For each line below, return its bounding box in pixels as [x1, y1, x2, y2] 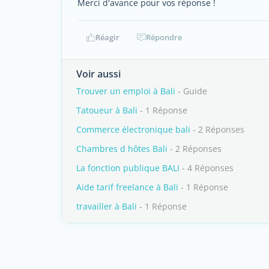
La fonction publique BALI [76, 162, 180, 174]
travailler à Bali [76, 201, 137, 212]
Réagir [95, 32, 119, 43]
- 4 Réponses [180, 162, 234, 174]
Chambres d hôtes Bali [76, 143, 168, 154]
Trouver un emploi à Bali [76, 85, 175, 97]
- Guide [175, 85, 207, 97]
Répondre [146, 32, 182, 43]
